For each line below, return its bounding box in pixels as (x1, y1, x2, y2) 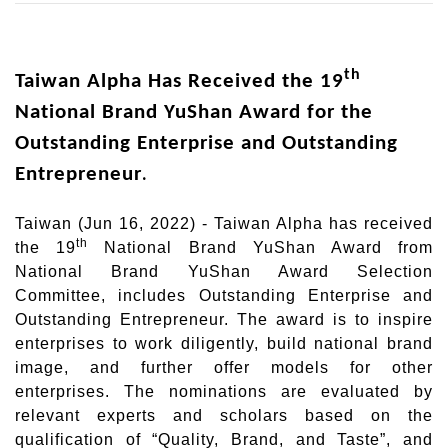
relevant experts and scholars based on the (15, 407, 433, 424)
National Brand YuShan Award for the (15, 102, 373, 123)
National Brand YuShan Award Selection (15, 263, 433, 280)
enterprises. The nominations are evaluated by (15, 383, 433, 400)
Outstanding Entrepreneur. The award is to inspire (15, 311, 433, 328)
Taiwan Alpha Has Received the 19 (15, 71, 344, 92)
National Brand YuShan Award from (88, 239, 434, 256)
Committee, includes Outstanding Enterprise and (15, 287, 433, 304)
